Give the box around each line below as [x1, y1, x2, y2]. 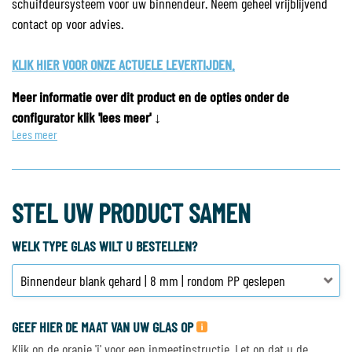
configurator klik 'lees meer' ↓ [12, 108, 161, 126]
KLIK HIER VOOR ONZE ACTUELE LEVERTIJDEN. [12, 56, 235, 73]
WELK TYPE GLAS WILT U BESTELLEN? [12, 237, 197, 255]
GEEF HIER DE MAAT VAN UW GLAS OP [12, 318, 196, 335]
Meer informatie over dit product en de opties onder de [12, 88, 289, 105]
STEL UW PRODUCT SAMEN [12, 196, 251, 229]
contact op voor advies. [12, 15, 126, 32]
